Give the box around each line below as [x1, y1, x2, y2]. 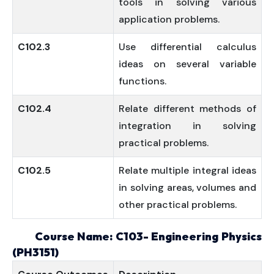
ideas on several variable [119, 57, 256, 70]
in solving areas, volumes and [119, 181, 256, 194]
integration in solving [119, 119, 256, 132]
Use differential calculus [119, 40, 256, 53]
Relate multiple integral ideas [119, 164, 256, 177]
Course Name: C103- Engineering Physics [12, 229, 262, 243]
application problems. [119, 13, 220, 26]
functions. [119, 75, 166, 87]
